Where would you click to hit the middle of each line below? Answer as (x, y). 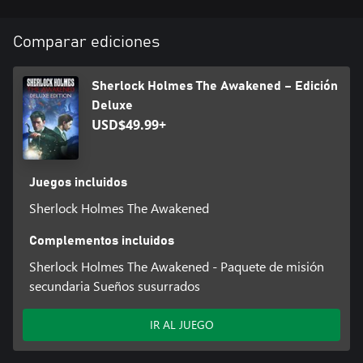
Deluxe (112, 105)
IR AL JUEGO (181, 324)
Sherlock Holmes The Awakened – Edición (214, 85)
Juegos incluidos (78, 182)
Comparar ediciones (86, 42)
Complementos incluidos (101, 240)
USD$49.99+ (128, 124)
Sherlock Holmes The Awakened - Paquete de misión (176, 266)
